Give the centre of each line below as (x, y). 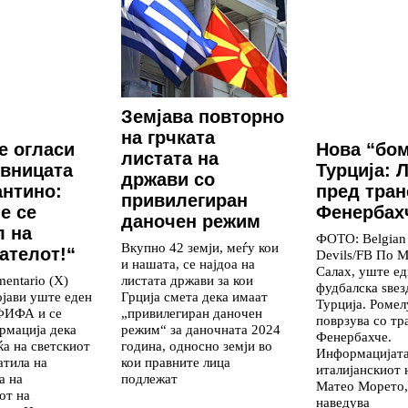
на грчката (168, 138)
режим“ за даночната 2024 (201, 330)
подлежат (149, 379)
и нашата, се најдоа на (188, 264)
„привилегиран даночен (192, 313)
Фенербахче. (354, 337)
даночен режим (191, 222)
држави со (168, 180)
